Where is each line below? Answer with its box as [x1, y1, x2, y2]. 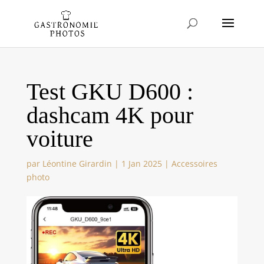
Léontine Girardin [42, 158, 112, 169]
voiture [26, 126, 93, 152]
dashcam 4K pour [26, 102, 193, 128]
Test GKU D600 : [26, 78, 193, 105]
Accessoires [171, 158, 217, 169]
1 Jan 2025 [121, 158, 162, 169]
